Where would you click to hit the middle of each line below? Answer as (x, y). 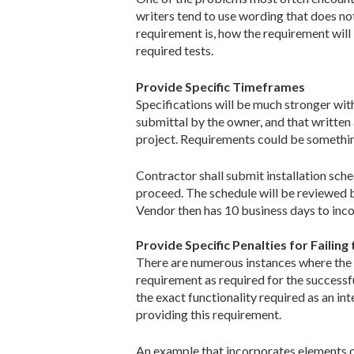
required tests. (175, 50)
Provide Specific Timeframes (220, 86)
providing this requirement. (209, 314)
